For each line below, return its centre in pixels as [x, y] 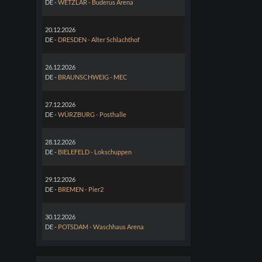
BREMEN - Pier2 [81, 189]
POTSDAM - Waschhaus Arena [101, 226]
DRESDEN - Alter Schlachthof [99, 39]
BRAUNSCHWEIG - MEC [93, 77]
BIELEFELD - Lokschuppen [95, 151]
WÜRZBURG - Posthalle [92, 114]
